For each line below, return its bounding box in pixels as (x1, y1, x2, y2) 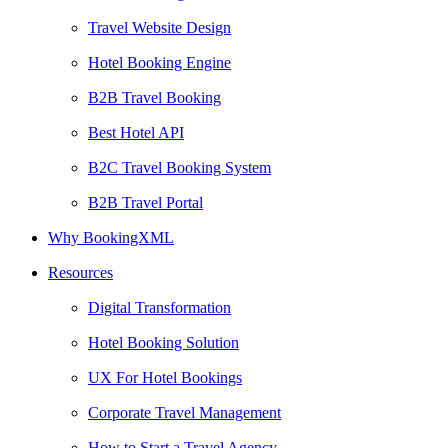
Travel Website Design (88, 19, 231, 37)
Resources (48, 264, 113, 282)
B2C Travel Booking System (88, 159, 271, 177)
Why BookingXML (48, 229, 174, 247)
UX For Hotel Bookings (88, 369, 242, 387)
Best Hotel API (88, 124, 184, 142)
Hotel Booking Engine (88, 54, 231, 72)
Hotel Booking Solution (88, 334, 239, 352)
